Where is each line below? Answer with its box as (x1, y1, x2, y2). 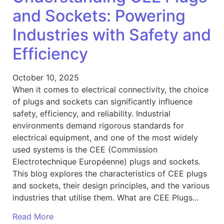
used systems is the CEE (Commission (12, 144, 157, 154)
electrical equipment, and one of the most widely (12, 132, 198, 142)
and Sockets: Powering (12, 6, 185, 25)
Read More (12, 211, 53, 222)
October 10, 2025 (12, 72, 79, 82)
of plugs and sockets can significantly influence (12, 96, 192, 106)
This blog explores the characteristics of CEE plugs (12, 168, 207, 178)
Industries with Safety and (12, 25, 211, 44)
